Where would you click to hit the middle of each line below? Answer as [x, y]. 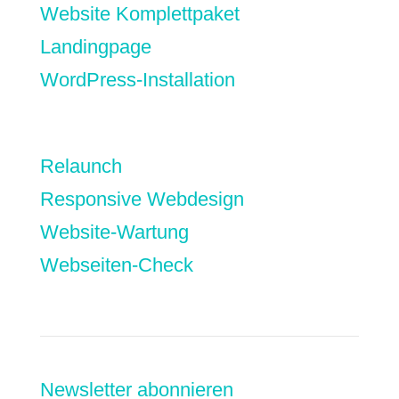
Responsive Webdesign [142, 199]
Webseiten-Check [116, 265]
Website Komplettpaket [139, 14]
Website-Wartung [114, 232]
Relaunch [81, 166]
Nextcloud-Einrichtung [134, 113]
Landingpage [95, 47]
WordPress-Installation [137, 80]
